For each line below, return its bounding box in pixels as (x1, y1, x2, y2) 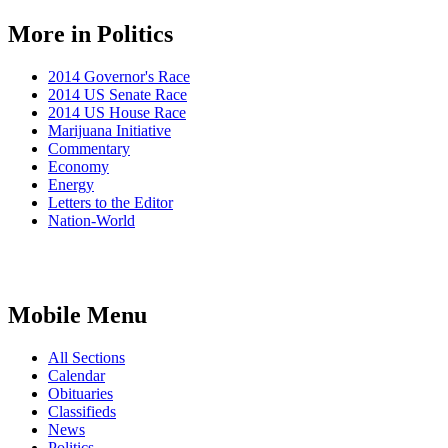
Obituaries (48, 384, 113, 402)
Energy (48, 175, 94, 193)
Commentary (48, 139, 130, 157)
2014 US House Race (48, 103, 186, 121)
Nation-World (48, 211, 135, 229)
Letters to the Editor (48, 193, 173, 211)
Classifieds (48, 402, 116, 420)
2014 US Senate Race (48, 85, 187, 103)
